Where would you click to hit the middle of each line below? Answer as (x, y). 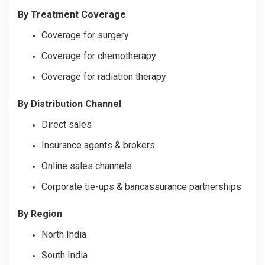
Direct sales (67, 124)
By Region (40, 214)
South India (64, 255)
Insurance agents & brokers (98, 145)
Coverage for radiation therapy (104, 76)
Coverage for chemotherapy (99, 56)
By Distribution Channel (70, 104)
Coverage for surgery (85, 35)
